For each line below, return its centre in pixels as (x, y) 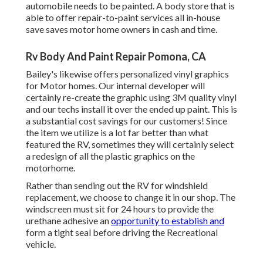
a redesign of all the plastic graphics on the (110, 156)
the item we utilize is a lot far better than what (117, 133)
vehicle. (41, 244)
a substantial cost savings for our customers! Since (127, 121)
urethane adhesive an (68, 221)
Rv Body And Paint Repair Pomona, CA (116, 57)
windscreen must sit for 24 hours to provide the (120, 209)
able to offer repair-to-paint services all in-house (123, 18)
